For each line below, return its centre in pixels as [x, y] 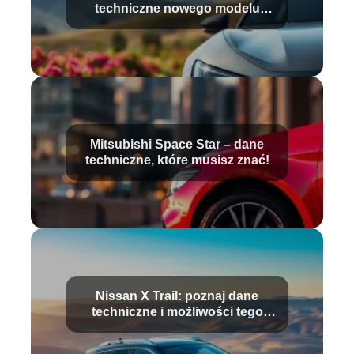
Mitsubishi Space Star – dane [177, 145]
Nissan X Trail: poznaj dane [177, 296]
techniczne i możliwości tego [177, 312]
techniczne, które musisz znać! [177, 160]
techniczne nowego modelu [177, 9]
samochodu [177, 24]
